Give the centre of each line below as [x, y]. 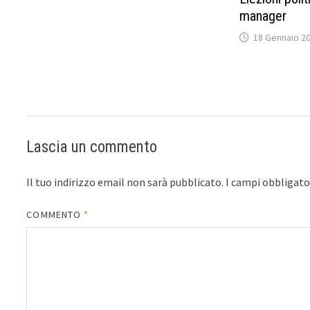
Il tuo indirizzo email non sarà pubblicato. [125, 182]
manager [263, 16]
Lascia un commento [92, 147]
